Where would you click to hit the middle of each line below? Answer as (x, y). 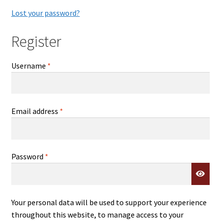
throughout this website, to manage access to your (97, 214)
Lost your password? (45, 13)
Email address (35, 111)
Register (36, 42)
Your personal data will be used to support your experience (109, 202)
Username (29, 65)
